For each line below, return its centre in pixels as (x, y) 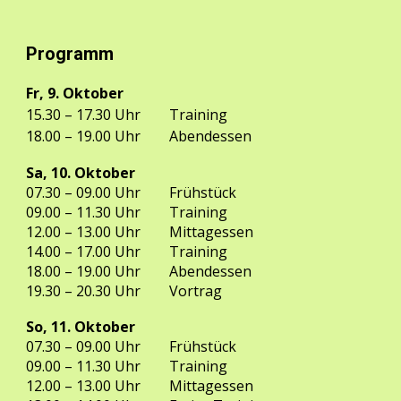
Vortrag (196, 291)
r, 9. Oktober (79, 93)
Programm (70, 54)
